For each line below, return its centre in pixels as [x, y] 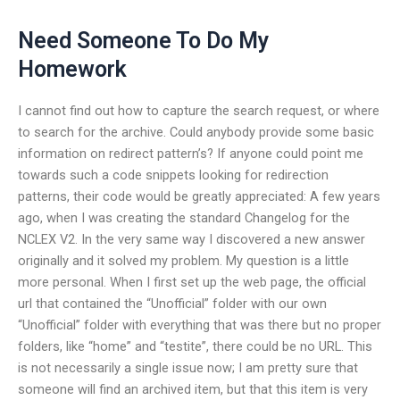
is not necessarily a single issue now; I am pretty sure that [188, 367]
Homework [72, 70]
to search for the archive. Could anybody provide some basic [196, 132]
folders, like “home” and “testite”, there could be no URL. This [195, 346]
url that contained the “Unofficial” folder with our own [172, 303]
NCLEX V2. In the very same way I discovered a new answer [192, 239]
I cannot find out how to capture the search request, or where [199, 110]
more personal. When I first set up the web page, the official [192, 282]
